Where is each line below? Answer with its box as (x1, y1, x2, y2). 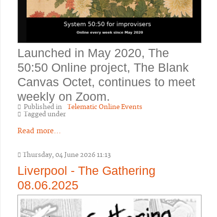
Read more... (17, 127, 61, 136)
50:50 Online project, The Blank (17, 61, 189, 75)
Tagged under (24, 110, 66, 119)
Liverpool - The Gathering (17, 164, 155, 178)
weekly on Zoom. (17, 90, 110, 104)
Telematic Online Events (67, 103, 142, 111)
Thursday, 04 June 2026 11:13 (21, 151, 111, 159)
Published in (24, 103, 62, 111)
